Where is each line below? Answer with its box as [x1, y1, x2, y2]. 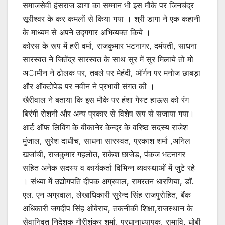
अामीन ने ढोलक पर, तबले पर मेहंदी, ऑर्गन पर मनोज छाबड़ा [23, 67, 200, 78]
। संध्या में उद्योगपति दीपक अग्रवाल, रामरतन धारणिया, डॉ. [23, 176, 194, 186]
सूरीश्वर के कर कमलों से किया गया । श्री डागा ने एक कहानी [23, 13, 200, 24]
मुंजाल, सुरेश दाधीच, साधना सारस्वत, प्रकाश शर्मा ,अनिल [23, 135, 190, 146]
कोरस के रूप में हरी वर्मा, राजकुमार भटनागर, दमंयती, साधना [23, 40, 197, 51]
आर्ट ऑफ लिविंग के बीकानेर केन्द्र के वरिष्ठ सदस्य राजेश [23, 122, 188, 132]
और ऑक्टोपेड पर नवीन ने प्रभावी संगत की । [23, 81, 155, 91]
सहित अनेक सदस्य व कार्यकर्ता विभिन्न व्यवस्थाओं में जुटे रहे [23, 162, 195, 173]
